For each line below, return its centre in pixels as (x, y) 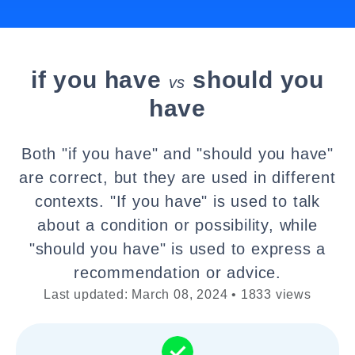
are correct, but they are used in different (177, 177)
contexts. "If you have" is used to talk (177, 201)
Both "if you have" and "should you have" (177, 154)
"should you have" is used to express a (177, 249)
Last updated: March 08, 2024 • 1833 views (177, 294)
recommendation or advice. (177, 273)
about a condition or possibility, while (177, 225)
